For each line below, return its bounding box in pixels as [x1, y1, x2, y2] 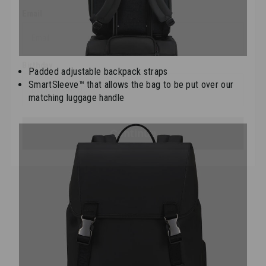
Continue [109, 86, 157, 99]
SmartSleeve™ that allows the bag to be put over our [28, 79, 234, 91]
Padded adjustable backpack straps [28, 66, 168, 78]
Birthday [22, 18, 53, 30]
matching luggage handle [28, 92, 125, 104]
